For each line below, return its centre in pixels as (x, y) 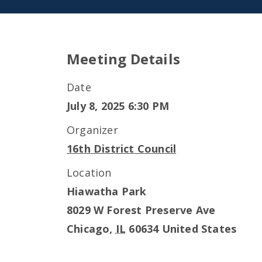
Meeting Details (123, 59)
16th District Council (122, 149)
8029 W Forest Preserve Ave (141, 210)
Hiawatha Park (107, 191)
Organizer (92, 130)
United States (199, 229)
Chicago (88, 229)
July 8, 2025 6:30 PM (118, 106)
